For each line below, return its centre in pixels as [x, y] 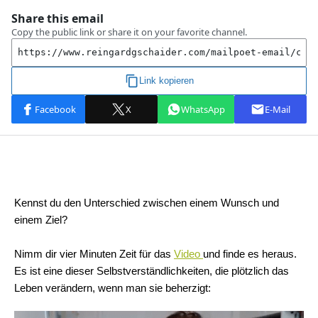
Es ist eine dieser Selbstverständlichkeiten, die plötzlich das [152, 271]
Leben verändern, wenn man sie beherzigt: [113, 288]
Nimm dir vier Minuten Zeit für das [94, 254]
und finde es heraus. [250, 254]
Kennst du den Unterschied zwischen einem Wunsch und [147, 203]
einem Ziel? [41, 220]
